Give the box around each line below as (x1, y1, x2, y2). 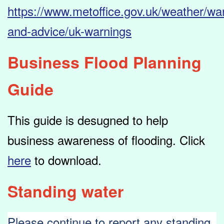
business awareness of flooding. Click (7, 131, 205, 149)
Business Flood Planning (7, 50, 201, 74)
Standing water (7, 179, 123, 203)
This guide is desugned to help (7, 111, 168, 129)
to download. (31, 151, 105, 169)
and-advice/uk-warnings (7, 22, 131, 40)
